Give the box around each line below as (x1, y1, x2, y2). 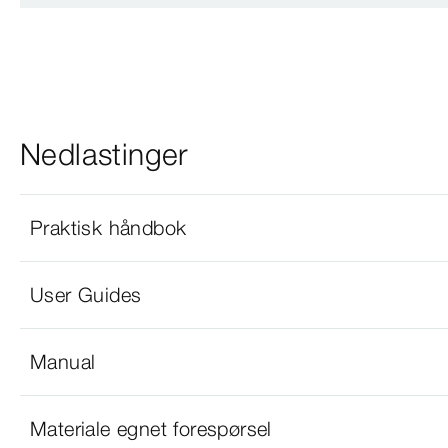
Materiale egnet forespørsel (30, 415, 272, 441)
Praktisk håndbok (30, 214, 187, 240)
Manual (30, 348, 96, 374)
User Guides (30, 281, 142, 307)
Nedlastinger (20, 135, 188, 173)
